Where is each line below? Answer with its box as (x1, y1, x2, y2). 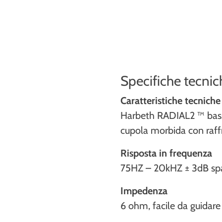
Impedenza (120, 185, 168, 197)
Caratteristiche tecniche (120, 95, 221, 107)
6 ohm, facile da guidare (120, 200, 221, 212)
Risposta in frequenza (120, 147, 213, 160)
